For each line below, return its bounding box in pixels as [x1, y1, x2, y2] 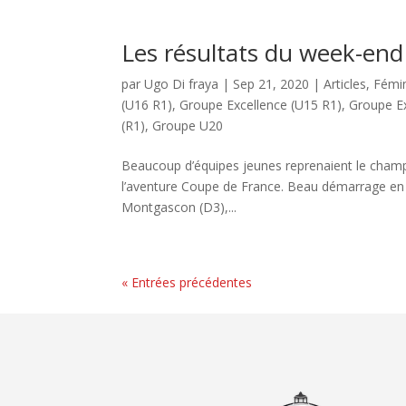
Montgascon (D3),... [121, 198, 237, 216]
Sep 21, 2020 [233, 75, 310, 92]
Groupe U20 [152, 117, 224, 134]
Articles [324, 75, 367, 92]
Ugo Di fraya [144, 75, 219, 92]
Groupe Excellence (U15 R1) [179, 96, 343, 113]
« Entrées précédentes [121, 274, 253, 291]
